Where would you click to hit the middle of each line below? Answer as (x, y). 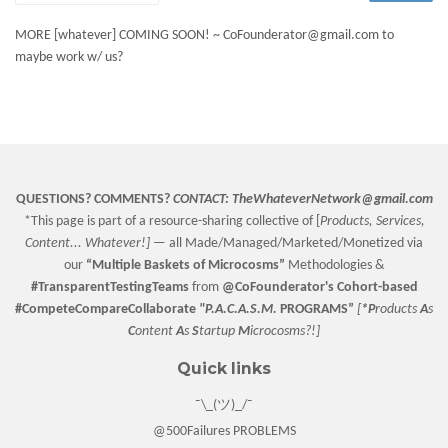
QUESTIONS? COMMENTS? (94, 199)
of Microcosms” (238, 265)
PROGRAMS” (318, 309)
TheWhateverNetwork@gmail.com (332, 199)
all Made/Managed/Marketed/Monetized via (296, 243)
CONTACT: (200, 199)
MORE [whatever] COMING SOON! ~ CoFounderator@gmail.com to (204, 35)
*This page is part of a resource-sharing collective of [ (171, 221)
